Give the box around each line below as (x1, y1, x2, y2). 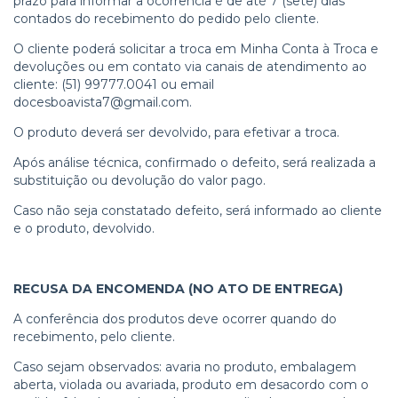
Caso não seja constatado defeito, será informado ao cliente (13, 203, 382, 219)
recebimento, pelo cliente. (13, 329, 175, 345)
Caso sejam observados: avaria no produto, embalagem (13, 359, 356, 375)
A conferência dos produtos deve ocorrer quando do (13, 311, 337, 327)
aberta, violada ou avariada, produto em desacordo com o (13, 377, 369, 393)
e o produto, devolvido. (13, 220, 155, 236)
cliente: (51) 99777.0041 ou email (13, 76, 214, 92)
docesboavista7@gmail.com (13, 94, 189, 110)
